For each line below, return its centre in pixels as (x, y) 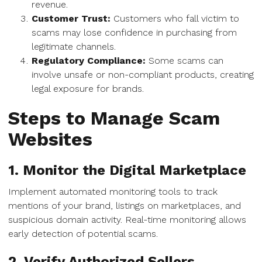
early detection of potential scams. (83, 234)
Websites (50, 139)
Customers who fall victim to (175, 18)
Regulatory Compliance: (89, 61)
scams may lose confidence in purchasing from (134, 32)
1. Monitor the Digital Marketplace (127, 170)
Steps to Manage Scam (114, 118)
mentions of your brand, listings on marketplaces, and (125, 206)
